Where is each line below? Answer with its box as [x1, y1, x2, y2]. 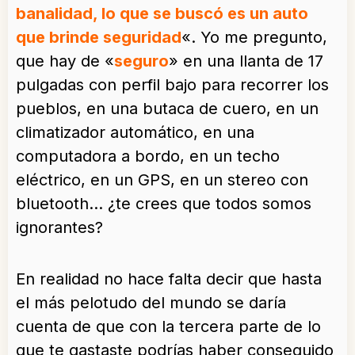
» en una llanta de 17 [169, 52, 323, 71]
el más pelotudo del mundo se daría [16, 293, 286, 313]
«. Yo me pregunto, [181, 28, 327, 48]
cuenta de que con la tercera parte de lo [16, 317, 321, 337]
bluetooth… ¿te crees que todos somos [16, 194, 311, 214]
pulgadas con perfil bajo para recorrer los [16, 75, 329, 95]
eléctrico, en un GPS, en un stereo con [16, 170, 308, 190]
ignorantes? [16, 218, 103, 238]
